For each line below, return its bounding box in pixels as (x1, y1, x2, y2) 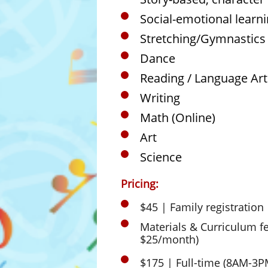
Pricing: (118, 176, 159, 191)
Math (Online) (140, 109, 215, 126)
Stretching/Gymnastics (140, 31, 266, 47)
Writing (140, 90, 180, 106)
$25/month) (140, 232, 199, 246)
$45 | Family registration (140, 200, 264, 214)
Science (140, 149, 182, 165)
